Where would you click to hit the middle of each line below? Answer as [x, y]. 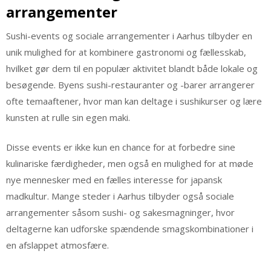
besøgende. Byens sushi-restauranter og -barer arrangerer [130, 84]
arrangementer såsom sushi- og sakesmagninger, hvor [120, 213]
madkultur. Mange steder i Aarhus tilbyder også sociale [120, 196]
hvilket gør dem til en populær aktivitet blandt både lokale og [132, 68]
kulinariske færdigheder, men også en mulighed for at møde [130, 164]
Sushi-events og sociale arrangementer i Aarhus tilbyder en [129, 35]
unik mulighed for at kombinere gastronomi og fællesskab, [126, 52]
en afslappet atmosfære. [57, 245]
